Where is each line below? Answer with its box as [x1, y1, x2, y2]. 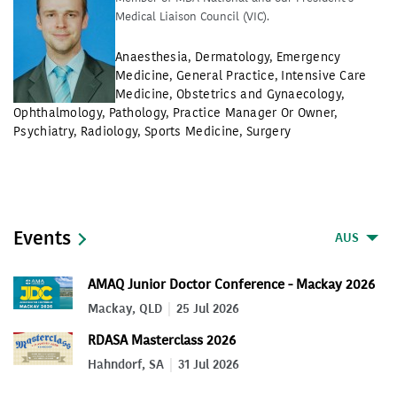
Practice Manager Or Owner [172, 105, 335, 121]
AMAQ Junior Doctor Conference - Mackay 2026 [88, 275, 375, 293]
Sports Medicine [144, 123, 240, 140]
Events [13, 225, 71, 251]
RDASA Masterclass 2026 [88, 331, 236, 349]
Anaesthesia [115, 49, 189, 66]
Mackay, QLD [88, 300, 162, 317]
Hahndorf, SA [88, 355, 164, 373]
